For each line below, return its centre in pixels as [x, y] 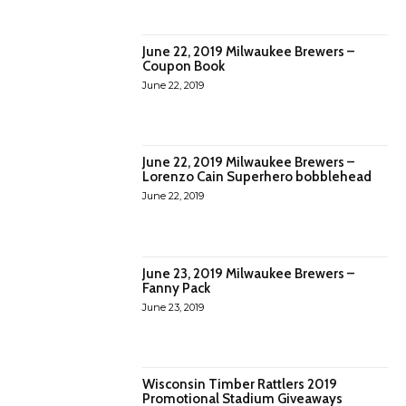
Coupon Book [184, 67]
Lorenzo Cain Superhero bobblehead [257, 177]
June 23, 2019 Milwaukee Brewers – [249, 273]
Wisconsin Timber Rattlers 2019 [240, 385]
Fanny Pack [177, 288]
